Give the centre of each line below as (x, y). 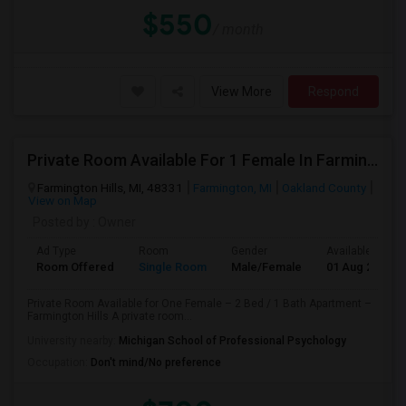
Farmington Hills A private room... (110, 316)
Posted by (61, 222)
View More (242, 92)
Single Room (173, 267)
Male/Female (266, 267)
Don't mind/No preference (156, 362)
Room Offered (75, 267)
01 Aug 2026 (359, 267)
